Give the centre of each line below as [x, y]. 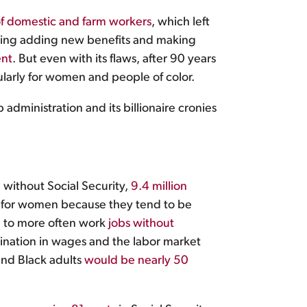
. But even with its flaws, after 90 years [114, 60]
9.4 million [159, 187]
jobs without [141, 224]
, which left [181, 23]
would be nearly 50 [136, 261]
